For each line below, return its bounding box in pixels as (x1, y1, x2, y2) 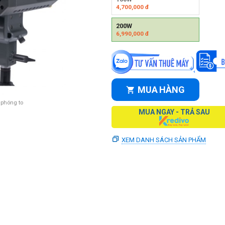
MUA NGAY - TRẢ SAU (138, 108, 210, 116)
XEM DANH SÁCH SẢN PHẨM (121, 136, 206, 144)
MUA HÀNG (138, 84, 185, 95)
